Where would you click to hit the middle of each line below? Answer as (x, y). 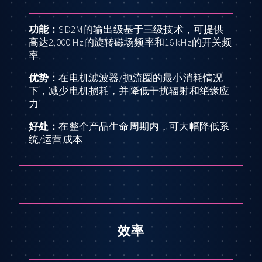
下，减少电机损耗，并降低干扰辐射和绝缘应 (129, 90)
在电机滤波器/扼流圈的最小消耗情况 (141, 77)
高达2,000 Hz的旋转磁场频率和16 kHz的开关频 (130, 42)
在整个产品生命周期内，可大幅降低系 (144, 126)
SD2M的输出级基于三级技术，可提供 (141, 29)
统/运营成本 (56, 139)
